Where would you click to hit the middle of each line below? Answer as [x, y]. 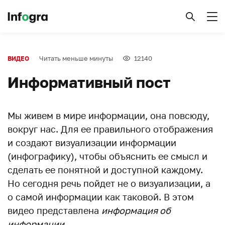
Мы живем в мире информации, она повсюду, [108, 116]
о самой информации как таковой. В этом [101, 197]
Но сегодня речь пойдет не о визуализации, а [109, 183]
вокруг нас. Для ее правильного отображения [110, 129]
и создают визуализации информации [92, 143]
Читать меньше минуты [76, 58]
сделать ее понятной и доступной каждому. [105, 170]
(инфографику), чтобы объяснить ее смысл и [107, 156]
